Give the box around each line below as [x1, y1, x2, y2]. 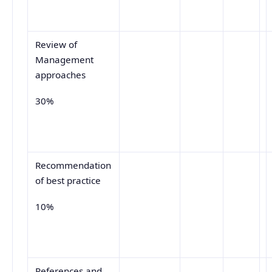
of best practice [35, 174, 101, 187]
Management [35, 53, 94, 66]
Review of [35, 38, 78, 51]
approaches [35, 69, 86, 81]
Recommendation [35, 159, 112, 172]
